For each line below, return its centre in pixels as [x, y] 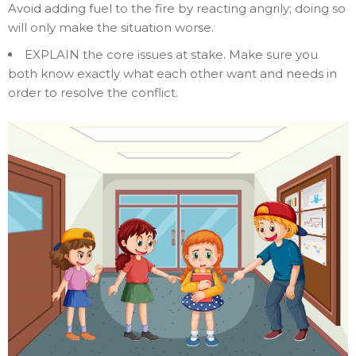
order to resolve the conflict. [93, 92]
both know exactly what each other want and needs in [172, 73]
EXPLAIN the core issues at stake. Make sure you [171, 54]
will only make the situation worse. [111, 27]
